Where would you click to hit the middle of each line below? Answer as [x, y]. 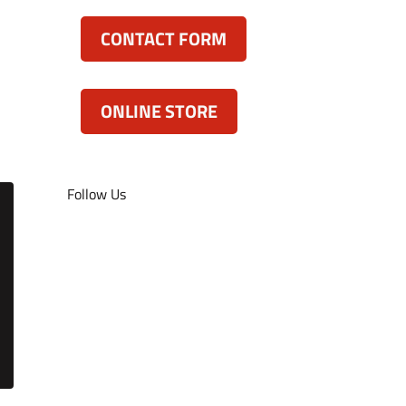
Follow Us [97, 194]
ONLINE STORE [159, 111]
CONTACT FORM [164, 38]
